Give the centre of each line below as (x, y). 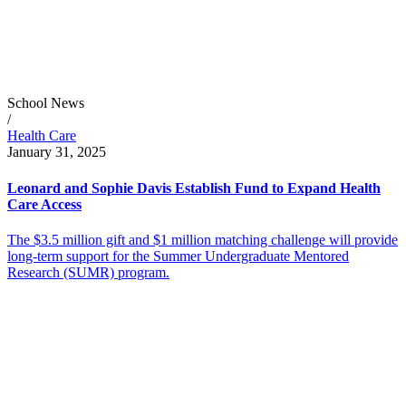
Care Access (44, 204)
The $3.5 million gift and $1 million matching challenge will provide (203, 239)
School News (46, 103)
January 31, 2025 (57, 152)
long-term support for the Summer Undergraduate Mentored (178, 256)
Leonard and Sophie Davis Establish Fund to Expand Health (194, 188)
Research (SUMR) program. (88, 272)
